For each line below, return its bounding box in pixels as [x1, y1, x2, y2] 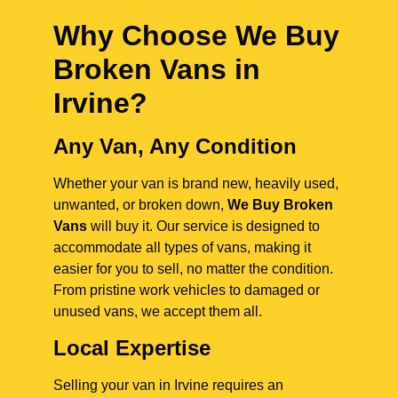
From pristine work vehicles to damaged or [53, 283, 320, 298]
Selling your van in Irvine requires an [53, 377, 283, 393]
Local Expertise [53, 335, 211, 360]
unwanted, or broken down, [53, 197, 227, 213]
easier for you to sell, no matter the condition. [53, 261, 333, 277]
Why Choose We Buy [53, 20, 339, 52]
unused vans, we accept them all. [53, 304, 262, 320]
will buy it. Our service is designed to [87, 219, 320, 235]
